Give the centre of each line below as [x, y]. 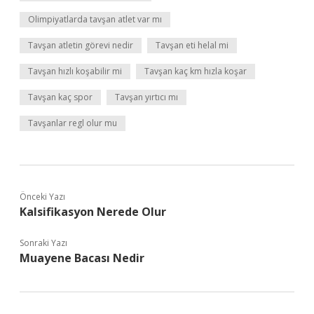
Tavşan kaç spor [60, 97]
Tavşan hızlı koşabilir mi [75, 71]
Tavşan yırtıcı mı [146, 97]
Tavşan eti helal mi [192, 45]
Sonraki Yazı [43, 243]
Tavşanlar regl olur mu [73, 123]
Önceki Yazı [42, 197]
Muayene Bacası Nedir [82, 258]
